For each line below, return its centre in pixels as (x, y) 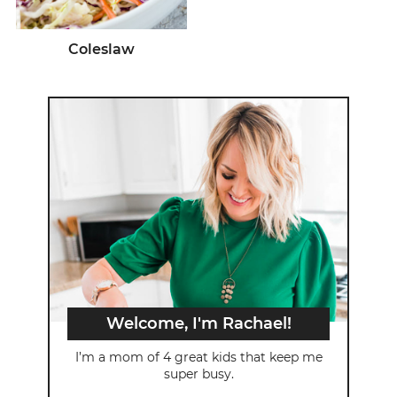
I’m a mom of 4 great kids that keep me (198, 357)
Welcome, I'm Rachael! (198, 323)
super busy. (198, 374)
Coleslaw (101, 49)
